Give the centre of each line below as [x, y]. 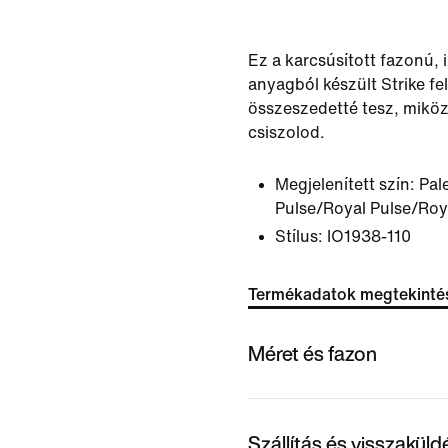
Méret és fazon [312, 353]
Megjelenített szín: [345, 184]
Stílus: [299, 236]
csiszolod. [286, 132]
